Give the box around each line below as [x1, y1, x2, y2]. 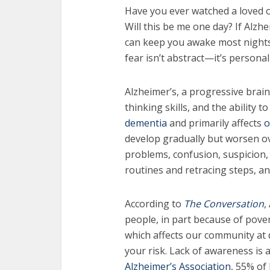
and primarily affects [167, 116, 264, 130]
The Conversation [184, 197, 264, 210]
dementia [125, 116, 167, 130]
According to [125, 197, 184, 210]
